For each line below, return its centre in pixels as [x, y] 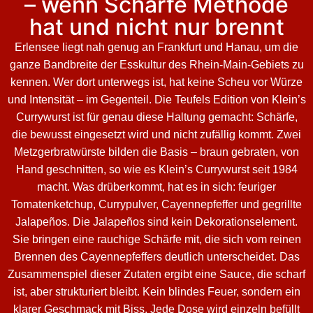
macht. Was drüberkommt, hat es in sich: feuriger [156, 187]
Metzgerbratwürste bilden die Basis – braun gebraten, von [156, 152]
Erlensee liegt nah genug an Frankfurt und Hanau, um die [156, 47]
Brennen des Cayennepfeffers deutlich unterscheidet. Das [156, 256]
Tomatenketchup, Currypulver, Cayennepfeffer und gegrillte [156, 204]
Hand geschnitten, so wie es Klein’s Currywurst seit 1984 [156, 169]
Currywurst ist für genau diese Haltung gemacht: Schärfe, [156, 117]
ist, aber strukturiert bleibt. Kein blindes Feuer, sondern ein [156, 291]
